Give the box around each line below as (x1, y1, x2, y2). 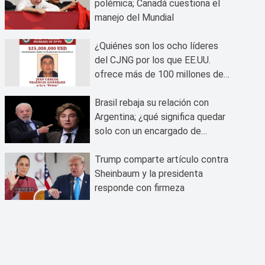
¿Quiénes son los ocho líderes (95, 40, 218, 51)
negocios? (95, 140, 137, 151)
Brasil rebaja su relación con (95, 97, 209, 108)
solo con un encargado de (95, 125, 201, 137)
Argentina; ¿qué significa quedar (95, 111, 225, 122)
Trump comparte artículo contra (95, 154, 228, 165)
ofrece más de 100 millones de (95, 69, 224, 80)
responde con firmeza (95, 182, 185, 193)
